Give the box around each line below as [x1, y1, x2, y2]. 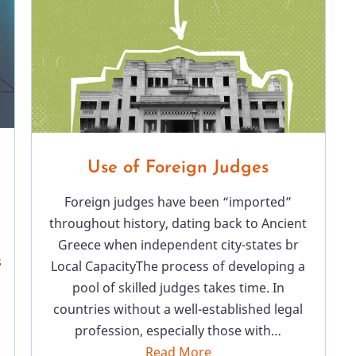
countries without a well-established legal [53, 300, 303, 318]
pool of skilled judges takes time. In [72, 278, 284, 296]
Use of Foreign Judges [87, 158, 269, 177]
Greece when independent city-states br [57, 235, 299, 253]
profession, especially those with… [75, 321, 281, 339]
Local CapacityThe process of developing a [51, 257, 305, 275]
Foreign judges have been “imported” [64, 192, 292, 211]
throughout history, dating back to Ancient [49, 214, 307, 232]
